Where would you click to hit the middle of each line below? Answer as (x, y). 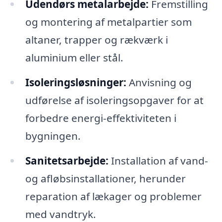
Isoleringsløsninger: (76, 83)
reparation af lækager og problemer (113, 196)
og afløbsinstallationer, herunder (105, 179)
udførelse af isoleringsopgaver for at (114, 100)
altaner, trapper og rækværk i (96, 40)
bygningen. (53, 136)
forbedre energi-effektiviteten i (101, 118)
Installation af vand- (158, 161)
